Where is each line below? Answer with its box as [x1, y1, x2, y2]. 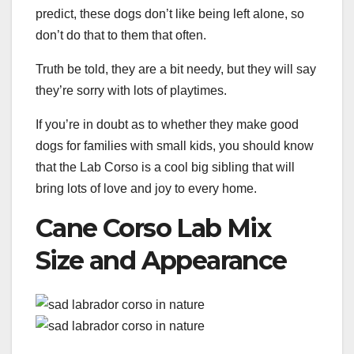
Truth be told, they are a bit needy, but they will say [36, 62, 316, 77]
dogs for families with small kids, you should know [36, 139, 314, 153]
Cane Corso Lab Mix [36, 213, 271, 244]
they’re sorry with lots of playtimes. [36, 84, 227, 98]
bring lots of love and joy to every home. [36, 182, 257, 196]
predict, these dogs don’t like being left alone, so [36, 7, 304, 21]
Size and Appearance [36, 245, 287, 277]
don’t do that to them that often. [36, 28, 206, 43]
